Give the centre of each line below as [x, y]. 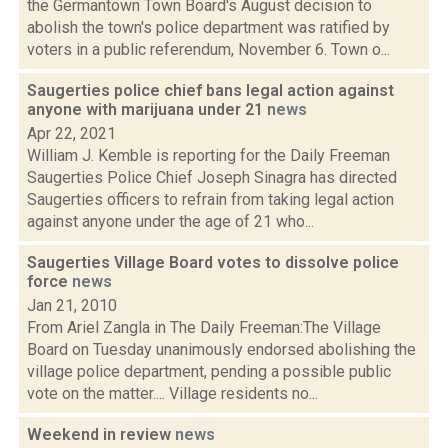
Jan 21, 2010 [72, 305]
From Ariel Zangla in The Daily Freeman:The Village [204, 327]
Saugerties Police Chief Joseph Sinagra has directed [212, 177]
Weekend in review [101, 434]
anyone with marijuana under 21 [147, 109]
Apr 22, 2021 [71, 133]
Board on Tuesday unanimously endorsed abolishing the [221, 349]
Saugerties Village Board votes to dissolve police [213, 262]
